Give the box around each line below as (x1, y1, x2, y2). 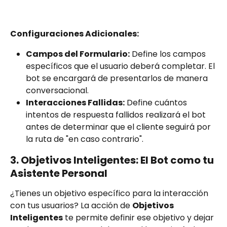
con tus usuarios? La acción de (10, 200, 132, 212)
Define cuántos (125, 97, 189, 109)
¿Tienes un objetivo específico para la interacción (10, 187, 210, 200)
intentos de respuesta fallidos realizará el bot (26, 109, 208, 121)
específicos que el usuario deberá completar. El (26, 60, 217, 72)
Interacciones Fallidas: (26, 97, 125, 109)
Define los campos (130, 48, 208, 60)
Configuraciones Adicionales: (10, 27, 139, 40)
